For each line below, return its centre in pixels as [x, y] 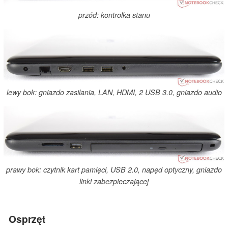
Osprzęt [27, 219]
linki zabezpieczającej [114, 181]
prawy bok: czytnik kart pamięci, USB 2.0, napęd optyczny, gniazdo [114, 170]
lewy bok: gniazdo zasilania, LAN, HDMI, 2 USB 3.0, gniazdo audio [114, 92]
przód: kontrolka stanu [114, 15]
